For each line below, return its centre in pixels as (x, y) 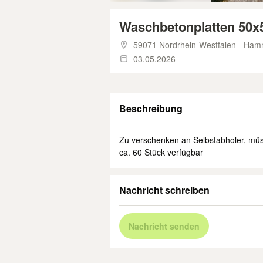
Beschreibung (151, 108)
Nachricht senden (164, 226)
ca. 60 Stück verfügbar (161, 152)
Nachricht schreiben (164, 190)
